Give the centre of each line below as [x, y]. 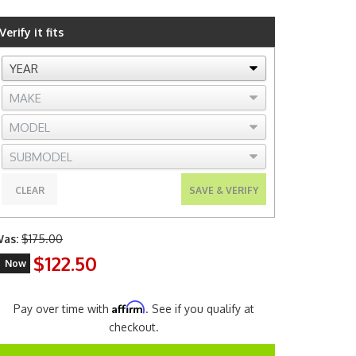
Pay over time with [63, 309]
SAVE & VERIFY [224, 190]
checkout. [134, 327]
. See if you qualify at [200, 309]
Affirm [129, 307]
